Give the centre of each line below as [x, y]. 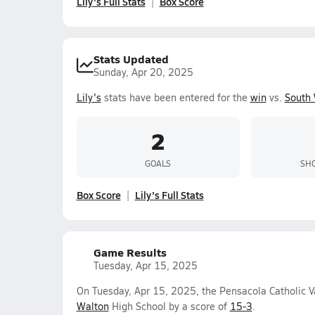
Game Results [130, 252]
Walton [92, 306]
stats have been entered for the [175, 97]
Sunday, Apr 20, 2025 [143, 72]
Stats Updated [131, 59]
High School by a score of [169, 306]
